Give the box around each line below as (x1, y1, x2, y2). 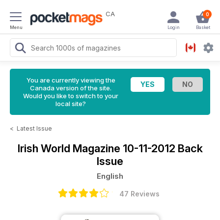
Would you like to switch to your (23, 92, 118, 100)
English (97, 171, 123, 181)
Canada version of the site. (30, 84, 111, 92)
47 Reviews (119, 190, 160, 198)
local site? (55, 100, 86, 108)
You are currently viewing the (26, 76, 115, 84)
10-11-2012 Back (122, 142, 203, 155)
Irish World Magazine (17, 142, 123, 155)
